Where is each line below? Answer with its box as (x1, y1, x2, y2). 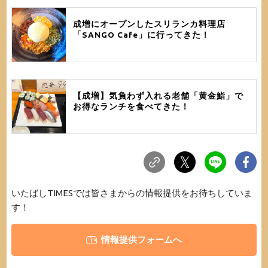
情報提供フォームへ (101, 234, 182, 245)
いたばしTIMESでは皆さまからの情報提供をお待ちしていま (11, 188, 252, 199)
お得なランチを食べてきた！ (72, 102, 190, 112)
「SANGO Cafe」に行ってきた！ (72, 29, 210, 39)
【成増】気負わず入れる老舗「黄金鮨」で (72, 91, 243, 101)
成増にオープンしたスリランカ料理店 (72, 19, 226, 29)
